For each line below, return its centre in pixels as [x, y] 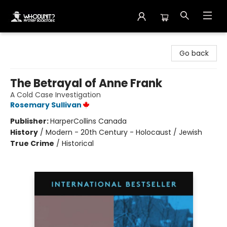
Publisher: [30, 121]
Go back [194, 53]
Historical [78, 143]
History [24, 132]
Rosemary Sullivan [46, 105]
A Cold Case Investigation [55, 95]
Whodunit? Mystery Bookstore [60, 42]
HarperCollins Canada [88, 121]
